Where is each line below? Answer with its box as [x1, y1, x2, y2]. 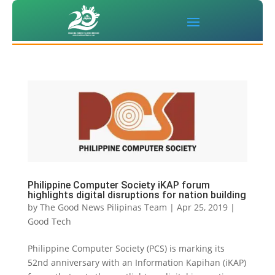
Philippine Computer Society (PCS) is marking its [27, 242, 225, 255]
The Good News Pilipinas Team [39, 201, 167, 214]
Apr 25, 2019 [176, 201, 228, 214]
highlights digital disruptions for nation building [27, 189, 246, 201]
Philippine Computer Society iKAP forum [27, 179, 210, 192]
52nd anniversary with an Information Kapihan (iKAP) [27, 257, 246, 269]
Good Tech [27, 215, 71, 228]
